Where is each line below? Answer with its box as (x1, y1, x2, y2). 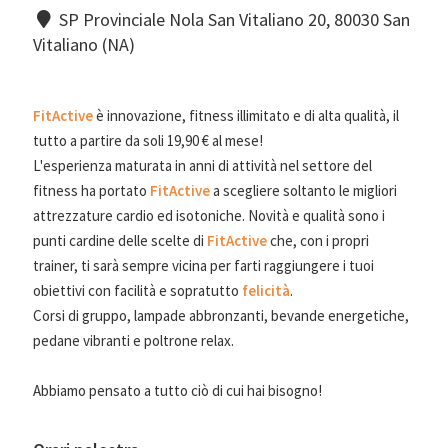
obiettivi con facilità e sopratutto (32, 280, 242, 300)
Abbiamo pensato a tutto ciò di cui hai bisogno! (32, 380, 322, 400)
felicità (241, 280, 290, 300)
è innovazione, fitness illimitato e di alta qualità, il (92, 105, 399, 125)
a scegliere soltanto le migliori (209, 180, 397, 200)
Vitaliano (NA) (32, 32, 135, 56)
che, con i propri (266, 230, 369, 250)
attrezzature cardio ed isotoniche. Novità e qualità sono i (32, 205, 385, 225)
